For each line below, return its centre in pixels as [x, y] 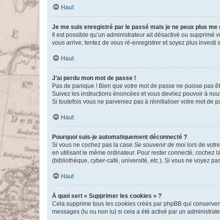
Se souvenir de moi [160, 145]
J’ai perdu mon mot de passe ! [94, 78]
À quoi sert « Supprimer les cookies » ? [107, 196]
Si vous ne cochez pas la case [93, 145]
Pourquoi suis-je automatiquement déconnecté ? [120, 137]
